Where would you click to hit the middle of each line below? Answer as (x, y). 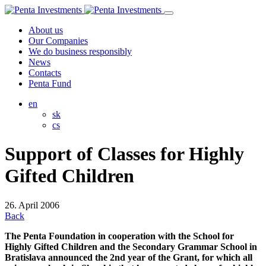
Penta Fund (50, 83)
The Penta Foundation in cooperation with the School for (119, 236)
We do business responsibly (80, 51)
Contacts (45, 73)
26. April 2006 (32, 205)
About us (46, 30)
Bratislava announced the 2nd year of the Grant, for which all (129, 257)
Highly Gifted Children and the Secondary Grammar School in (131, 246)
